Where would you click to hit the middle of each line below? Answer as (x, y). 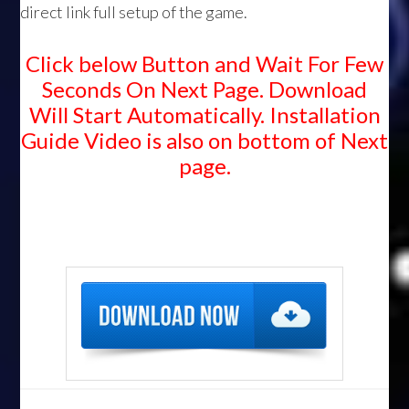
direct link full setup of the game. (134, 12)
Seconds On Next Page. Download (204, 89)
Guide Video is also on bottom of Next (204, 141)
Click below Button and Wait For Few (204, 64)
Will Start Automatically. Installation (204, 115)
